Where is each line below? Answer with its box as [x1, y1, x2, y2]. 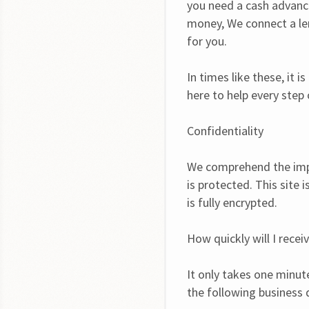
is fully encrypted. [187, 195, 277, 211]
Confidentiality [187, 123, 263, 139]
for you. [187, 33, 227, 50]
